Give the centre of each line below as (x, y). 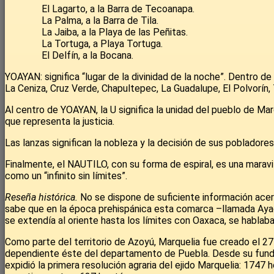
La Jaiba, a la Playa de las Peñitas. (115, 32)
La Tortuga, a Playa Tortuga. (102, 44)
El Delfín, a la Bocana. (87, 56)
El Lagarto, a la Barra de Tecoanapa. (118, 9)
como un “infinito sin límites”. (66, 176)
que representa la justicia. (60, 122)
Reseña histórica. (43, 198)
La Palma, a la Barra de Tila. (100, 21)
